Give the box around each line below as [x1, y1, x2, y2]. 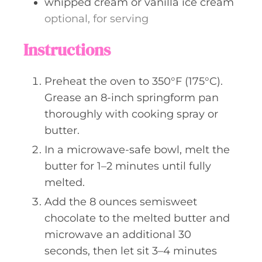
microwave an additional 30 [44, 227, 191, 241]
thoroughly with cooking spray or [44, 107, 218, 120]
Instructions [23, 38, 111, 61]
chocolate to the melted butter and [44, 211, 230, 225]
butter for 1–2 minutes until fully [44, 159, 211, 173]
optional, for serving [44, 12, 149, 25]
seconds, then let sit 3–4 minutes [44, 244, 217, 257]
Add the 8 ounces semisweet [44, 195, 197, 208]
